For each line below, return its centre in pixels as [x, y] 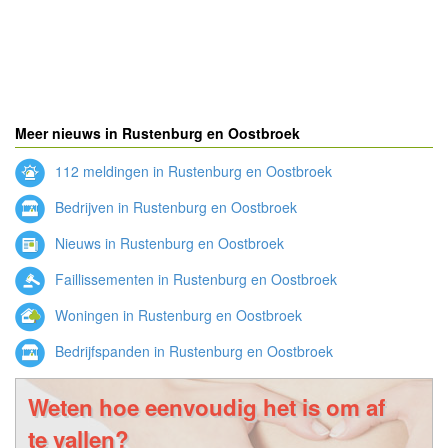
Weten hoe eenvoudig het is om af [206, 407]
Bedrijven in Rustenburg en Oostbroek [174, 206]
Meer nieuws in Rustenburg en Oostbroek [157, 133]
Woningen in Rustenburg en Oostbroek [176, 314]
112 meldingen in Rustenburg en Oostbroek [191, 170]
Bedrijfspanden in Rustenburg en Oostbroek [192, 350]
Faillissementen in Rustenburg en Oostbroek [194, 278]
